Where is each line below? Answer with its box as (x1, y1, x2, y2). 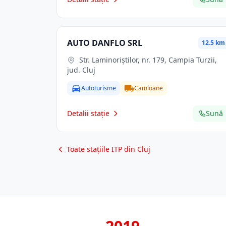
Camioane (134, 84, 163, 92)
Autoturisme (81, 84, 116, 92)
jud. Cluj (67, 65, 95, 75)
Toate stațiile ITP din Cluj (67, 144, 150, 154)
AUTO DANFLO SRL (67, 37, 142, 48)
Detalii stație (67, 108, 109, 118)
